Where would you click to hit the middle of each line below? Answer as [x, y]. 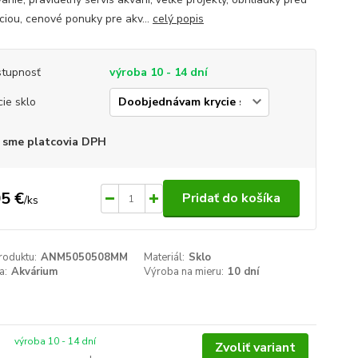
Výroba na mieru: [184, 272]
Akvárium [34, 272]
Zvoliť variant [255, 348]
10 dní [244, 272]
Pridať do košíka [231, 198]
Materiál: [165, 257]
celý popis [178, 19]
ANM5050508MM [84, 257]
